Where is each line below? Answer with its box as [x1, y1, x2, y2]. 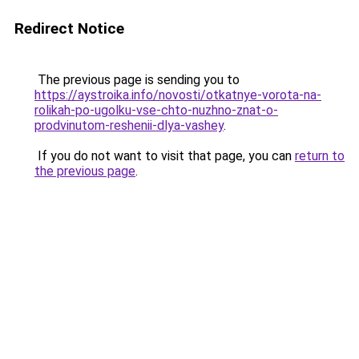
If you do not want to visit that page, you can [34, 148, 295, 163]
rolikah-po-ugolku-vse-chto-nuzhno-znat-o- [34, 103, 278, 118]
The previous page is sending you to [34, 72, 240, 87]
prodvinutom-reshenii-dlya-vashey [34, 118, 224, 133]
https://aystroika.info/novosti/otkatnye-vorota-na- [34, 87, 321, 103]
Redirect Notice [14, 19, 124, 38]
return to [295, 148, 345, 163]
